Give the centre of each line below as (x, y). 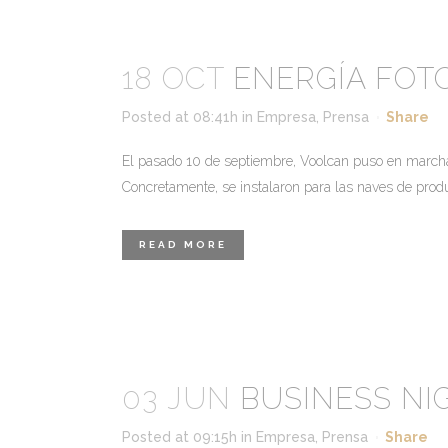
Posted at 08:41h (180, 117)
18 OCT (173, 78)
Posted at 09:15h (179, 437)
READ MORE (183, 244)
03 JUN (176, 398)
